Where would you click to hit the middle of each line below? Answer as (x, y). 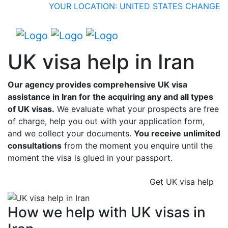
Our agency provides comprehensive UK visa (97, 84)
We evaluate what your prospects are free (137, 109)
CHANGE (203, 6)
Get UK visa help (182, 181)
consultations (35, 145)
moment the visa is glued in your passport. (90, 158)
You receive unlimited (177, 133)
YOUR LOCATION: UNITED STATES (116, 6)
